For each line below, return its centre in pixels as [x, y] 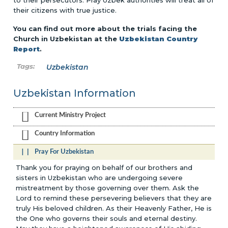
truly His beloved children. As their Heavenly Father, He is [114, 208]
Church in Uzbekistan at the [66, 39]
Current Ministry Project [70, 115]
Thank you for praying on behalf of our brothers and [104, 167]
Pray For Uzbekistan [64, 152]
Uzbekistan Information [75, 93]
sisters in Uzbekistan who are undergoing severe [99, 177]
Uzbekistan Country [159, 39]
